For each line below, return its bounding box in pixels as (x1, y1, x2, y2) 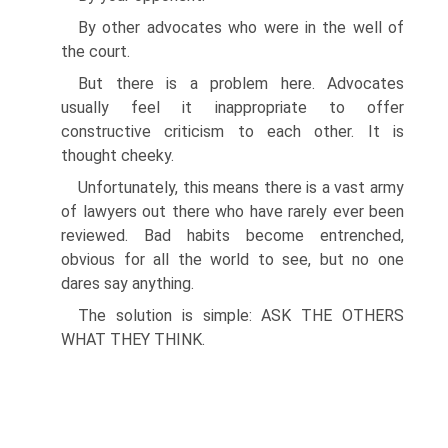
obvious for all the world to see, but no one (61, 250, 404, 269)
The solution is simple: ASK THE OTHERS (78, 306, 404, 325)
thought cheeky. (61, 146, 174, 165)
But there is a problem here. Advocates (78, 74, 404, 93)
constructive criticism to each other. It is (61, 122, 404, 141)
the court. (61, 42, 130, 61)
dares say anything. (61, 274, 194, 293)
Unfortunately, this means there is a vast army (78, 178, 404, 197)
